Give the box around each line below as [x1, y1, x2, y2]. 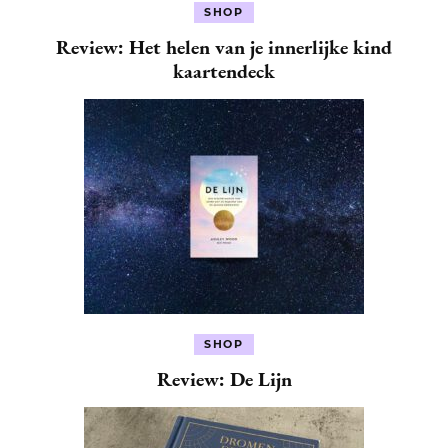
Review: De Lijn [156, 365, 292, 392]
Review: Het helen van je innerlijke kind [56, 33, 392, 60]
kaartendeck [173, 57, 275, 84]
